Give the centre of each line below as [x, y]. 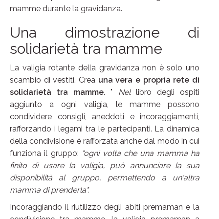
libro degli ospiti [165, 92]
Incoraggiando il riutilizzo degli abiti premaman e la [105, 207]
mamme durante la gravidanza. [66, 9]
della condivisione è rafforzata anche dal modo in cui [105, 141]
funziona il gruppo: [46, 153]
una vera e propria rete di [149, 80]
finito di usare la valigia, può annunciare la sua [105, 166]
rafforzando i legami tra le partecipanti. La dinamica [105, 129]
